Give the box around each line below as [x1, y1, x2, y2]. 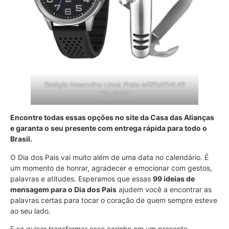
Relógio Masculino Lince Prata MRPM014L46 [44, 80, 185, 89]
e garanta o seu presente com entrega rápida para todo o [10, 124, 207, 133]
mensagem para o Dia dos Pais [10, 185, 117, 194]
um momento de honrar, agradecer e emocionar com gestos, [10, 163, 212, 172]
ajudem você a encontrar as [117, 185, 212, 194]
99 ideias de [153, 174, 195, 183]
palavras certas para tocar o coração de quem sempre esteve [10, 195, 217, 204]
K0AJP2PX [98, 89, 131, 98]
